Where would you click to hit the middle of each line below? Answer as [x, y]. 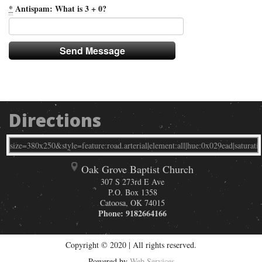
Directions [55, 120]
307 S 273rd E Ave [132, 182]
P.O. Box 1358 [132, 192]
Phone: [112, 213]
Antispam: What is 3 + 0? [60, 9]
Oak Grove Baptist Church [137, 169]
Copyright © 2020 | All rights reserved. [131, 245]
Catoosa [113, 203]
